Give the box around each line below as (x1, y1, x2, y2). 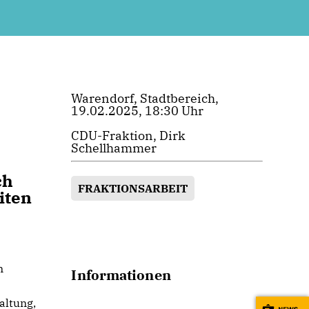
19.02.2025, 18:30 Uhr (71, 103, 204, 119)
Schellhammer (71, 140, 157, 156)
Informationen (71, 266, 171, 284)
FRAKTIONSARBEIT (78, 181, 188, 196)
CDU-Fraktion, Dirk (71, 128, 186, 143)
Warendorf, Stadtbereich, (71, 90, 219, 106)
